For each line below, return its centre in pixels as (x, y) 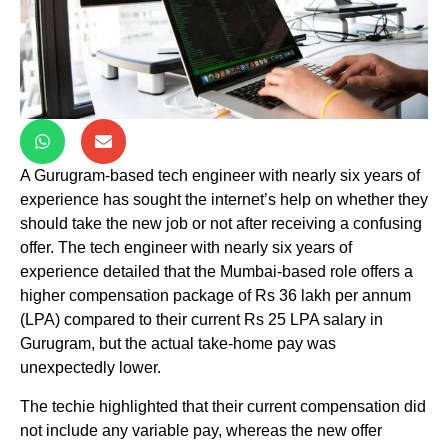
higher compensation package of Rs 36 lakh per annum (215, 296)
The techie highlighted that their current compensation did (223, 406)
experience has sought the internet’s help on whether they (224, 200)
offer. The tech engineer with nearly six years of (186, 248)
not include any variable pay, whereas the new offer (201, 430)
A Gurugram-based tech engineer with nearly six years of (220, 176)
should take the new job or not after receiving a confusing (221, 224)
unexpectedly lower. (90, 368)
